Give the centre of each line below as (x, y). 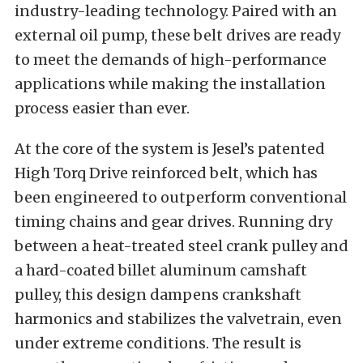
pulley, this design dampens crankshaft (158, 294)
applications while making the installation (170, 83)
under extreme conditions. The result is (158, 343)
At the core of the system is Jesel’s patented (170, 148)
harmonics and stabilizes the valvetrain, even (178, 318)
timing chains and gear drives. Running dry (173, 221)
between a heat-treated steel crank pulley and (181, 246)
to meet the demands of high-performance (171, 59)
